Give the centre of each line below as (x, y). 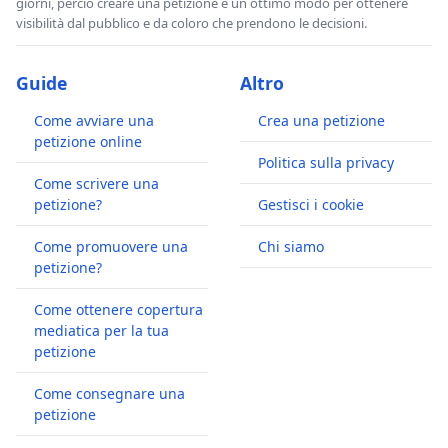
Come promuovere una (111, 246)
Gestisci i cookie (311, 204)
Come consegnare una (109, 393)
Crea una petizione (321, 120)
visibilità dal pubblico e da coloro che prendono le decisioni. (191, 22)
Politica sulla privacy (326, 162)
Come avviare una (94, 120)
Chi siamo (291, 246)
